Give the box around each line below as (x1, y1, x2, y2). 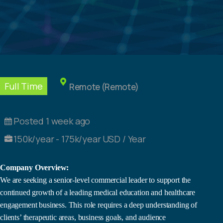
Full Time (4, 80, 43, 92)
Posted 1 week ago (13, 115, 91, 127)
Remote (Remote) (69, 81, 139, 93)
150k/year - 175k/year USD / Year (13, 133, 146, 145)
